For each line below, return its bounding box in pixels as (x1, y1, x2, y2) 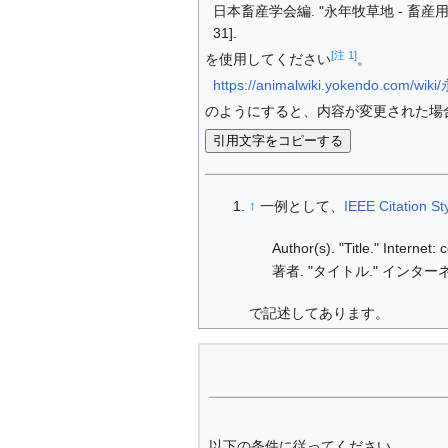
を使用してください (204, 51, 331, 68)
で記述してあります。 (249, 305, 390, 322)
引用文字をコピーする (212, 133, 343, 149)
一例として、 (260, 198, 345, 215)
